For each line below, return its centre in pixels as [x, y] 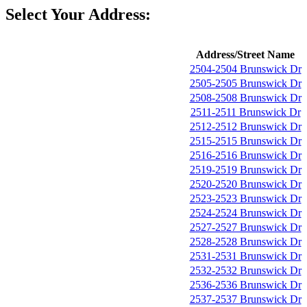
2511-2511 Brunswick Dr [245, 112]
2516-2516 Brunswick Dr [245, 155]
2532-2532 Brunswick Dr [245, 270]
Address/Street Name [245, 54]
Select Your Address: [78, 14]
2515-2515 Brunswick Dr [245, 141]
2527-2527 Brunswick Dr [245, 227]
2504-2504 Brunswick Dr [245, 69]
